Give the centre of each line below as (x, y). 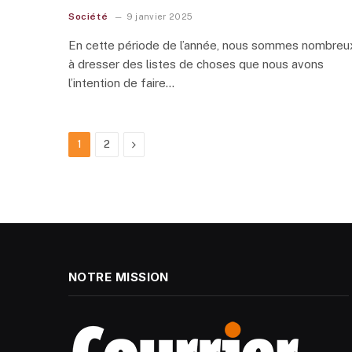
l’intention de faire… (121, 83)
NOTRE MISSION (119, 277)
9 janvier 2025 (159, 17)
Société (88, 17)
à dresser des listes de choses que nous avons (196, 64)
